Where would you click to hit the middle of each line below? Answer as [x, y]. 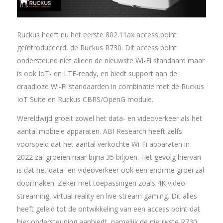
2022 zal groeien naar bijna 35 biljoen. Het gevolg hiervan [109, 157]
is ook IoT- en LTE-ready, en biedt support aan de [97, 74]
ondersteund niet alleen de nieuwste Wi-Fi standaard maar [111, 61]
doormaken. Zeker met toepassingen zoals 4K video [101, 183]
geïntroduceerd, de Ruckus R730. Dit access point [97, 48]
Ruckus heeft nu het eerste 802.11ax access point [97, 35]
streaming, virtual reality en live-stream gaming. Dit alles [107, 196]
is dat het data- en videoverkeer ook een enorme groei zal [110, 170]
